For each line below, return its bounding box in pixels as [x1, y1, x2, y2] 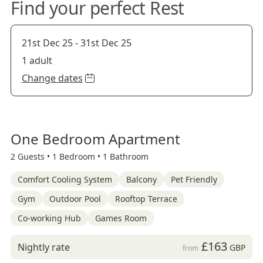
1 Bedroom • [52, 151, 103, 162]
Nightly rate [18, 241, 70, 254]
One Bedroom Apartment [11, 129, 180, 149]
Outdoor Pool [49, 193, 101, 204]
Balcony [126, 174, 157, 185]
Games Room [95, 213, 147, 224]
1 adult [22, 54, 52, 67]
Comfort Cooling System [18, 174, 112, 185]
